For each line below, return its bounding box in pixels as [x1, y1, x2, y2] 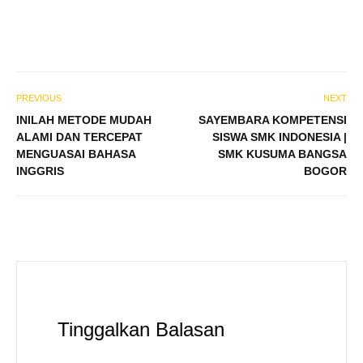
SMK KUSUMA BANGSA [218, 147, 347, 160]
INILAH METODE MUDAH [16, 113, 152, 126]
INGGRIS [16, 164, 64, 177]
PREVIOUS [16, 92, 62, 103]
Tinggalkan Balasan [58, 318, 224, 341]
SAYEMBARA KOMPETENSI [199, 113, 347, 126]
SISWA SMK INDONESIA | [212, 130, 347, 143]
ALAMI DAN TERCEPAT [16, 130, 143, 143]
